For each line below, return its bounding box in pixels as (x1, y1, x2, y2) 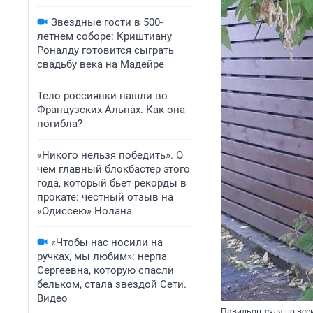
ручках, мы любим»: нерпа (37, 250, 167, 263)
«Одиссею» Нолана (37, 205, 132, 217)
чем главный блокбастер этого (37, 163, 190, 175)
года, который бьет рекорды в (37, 177, 187, 189)
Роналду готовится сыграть (37, 44, 174, 57)
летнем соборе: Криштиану (37, 30, 172, 43)
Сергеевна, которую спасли (37, 264, 174, 277)
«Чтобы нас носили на (51, 236, 163, 249)
